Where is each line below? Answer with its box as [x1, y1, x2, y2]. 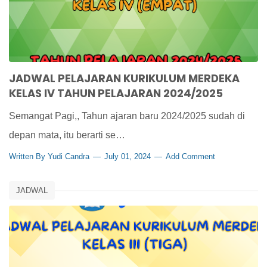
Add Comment [166, 152, 215, 161]
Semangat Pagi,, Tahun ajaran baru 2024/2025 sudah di [9, 111, 245, 121]
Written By [9, 152, 48, 161]
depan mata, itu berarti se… [9, 130, 125, 140]
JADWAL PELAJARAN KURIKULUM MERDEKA [9, 71, 240, 86]
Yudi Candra [48, 152, 89, 161]
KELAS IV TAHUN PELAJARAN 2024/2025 [9, 86, 223, 101]
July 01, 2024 [102, 152, 153, 161]
